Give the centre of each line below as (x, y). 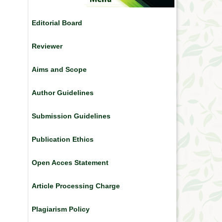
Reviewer (47, 46)
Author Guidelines (63, 93)
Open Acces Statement (70, 163)
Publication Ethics (63, 139)
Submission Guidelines (71, 116)
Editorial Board (57, 23)
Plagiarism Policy (61, 209)
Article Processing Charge (76, 186)
